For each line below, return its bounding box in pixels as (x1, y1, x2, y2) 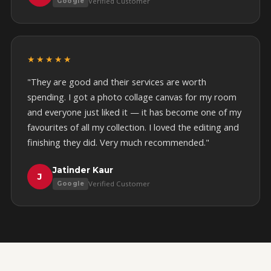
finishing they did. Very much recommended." (27, 137, 209, 148)
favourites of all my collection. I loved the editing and (27, 122, 239, 133)
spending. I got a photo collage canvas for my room (27, 91, 237, 103)
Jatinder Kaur (53, 165, 113, 175)
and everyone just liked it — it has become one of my (27, 106, 241, 118)
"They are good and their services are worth (27, 76, 206, 88)
